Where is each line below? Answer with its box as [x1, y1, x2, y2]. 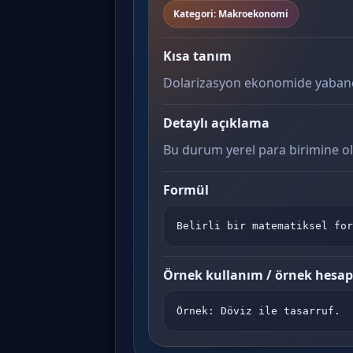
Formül [163, 181, 209, 199]
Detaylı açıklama [163, 114, 269, 132]
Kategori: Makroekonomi [173, 7, 288, 20]
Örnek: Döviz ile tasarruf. [176, 305, 340, 317]
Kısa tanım [163, 47, 232, 65]
